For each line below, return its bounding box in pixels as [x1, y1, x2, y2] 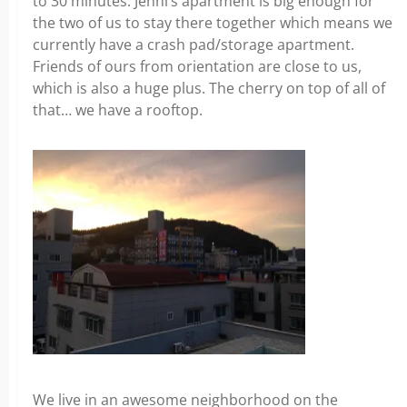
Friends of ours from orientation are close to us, [33, 56, 362, 76]
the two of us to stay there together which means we [33, 13, 392, 33]
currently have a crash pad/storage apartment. [33, 35, 354, 55]
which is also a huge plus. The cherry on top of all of [33, 78, 385, 98]
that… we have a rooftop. [33, 100, 203, 120]
